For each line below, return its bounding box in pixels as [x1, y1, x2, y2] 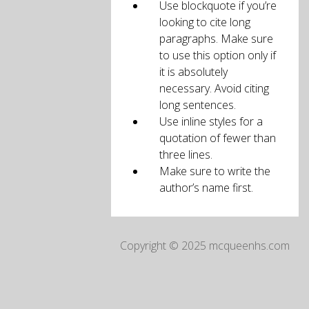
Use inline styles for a [159, 114, 263, 129]
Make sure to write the [159, 163, 271, 179]
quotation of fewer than [159, 130, 277, 146]
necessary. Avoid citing [159, 81, 270, 96]
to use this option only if [159, 48, 277, 63]
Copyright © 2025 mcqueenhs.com [120, 238, 290, 253]
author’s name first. [159, 180, 254, 195]
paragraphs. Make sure [159, 31, 274, 46]
